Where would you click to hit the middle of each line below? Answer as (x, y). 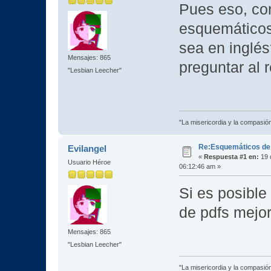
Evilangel (87, 148)
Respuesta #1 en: (231, 156)
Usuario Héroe (89, 162)
